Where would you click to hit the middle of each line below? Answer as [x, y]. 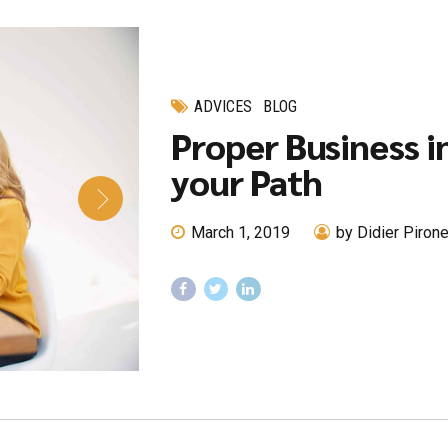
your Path [246, 181]
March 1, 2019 [241, 232]
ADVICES [223, 107]
